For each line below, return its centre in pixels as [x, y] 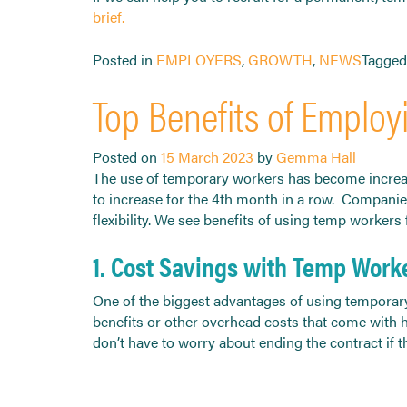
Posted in [124, 59]
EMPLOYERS [199, 59]
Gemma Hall [316, 156]
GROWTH [280, 59]
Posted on [127, 156]
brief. [109, 16]
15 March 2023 [207, 156]
